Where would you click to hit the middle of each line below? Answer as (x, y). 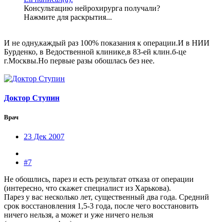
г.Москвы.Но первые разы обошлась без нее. (79, 60)
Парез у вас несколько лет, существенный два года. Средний (107, 197)
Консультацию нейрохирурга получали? (92, 8)
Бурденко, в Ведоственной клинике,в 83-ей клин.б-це (95, 52)
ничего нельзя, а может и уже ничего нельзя (79, 215)
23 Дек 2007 (44, 137)
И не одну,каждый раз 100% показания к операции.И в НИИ (107, 43)
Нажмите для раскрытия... (68, 17)
